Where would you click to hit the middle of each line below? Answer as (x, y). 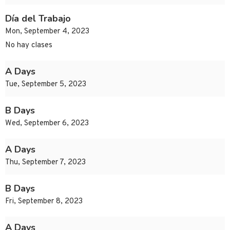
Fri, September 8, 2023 (44, 202)
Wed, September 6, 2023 (47, 124)
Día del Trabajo (38, 19)
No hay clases (29, 46)
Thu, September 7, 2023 (45, 163)
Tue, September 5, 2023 (46, 85)
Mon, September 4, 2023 (47, 32)
